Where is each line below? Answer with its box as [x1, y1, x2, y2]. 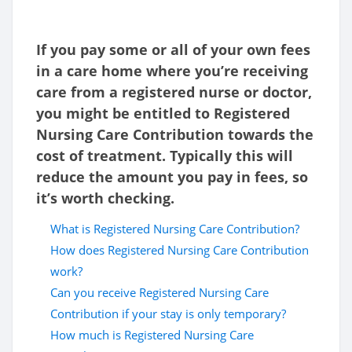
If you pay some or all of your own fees [36, 40, 310, 60]
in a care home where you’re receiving [36, 61, 308, 81]
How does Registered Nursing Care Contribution [50, 242, 309, 258]
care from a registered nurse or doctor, [36, 82, 312, 102]
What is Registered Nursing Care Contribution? [50, 221, 299, 237]
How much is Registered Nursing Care [50, 327, 254, 343]
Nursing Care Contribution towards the [36, 125, 313, 145]
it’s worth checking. [36, 189, 174, 208]
